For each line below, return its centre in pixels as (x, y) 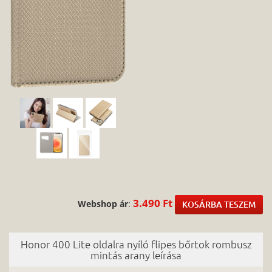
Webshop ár (103, 203)
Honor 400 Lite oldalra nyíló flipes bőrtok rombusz (136, 244)
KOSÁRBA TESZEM (219, 204)
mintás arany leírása (136, 255)
